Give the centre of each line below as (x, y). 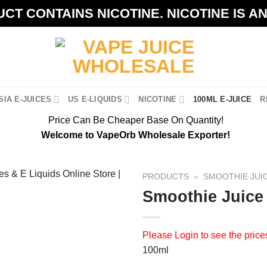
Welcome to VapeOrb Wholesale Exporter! (136, 135)
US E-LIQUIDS (95, 99)
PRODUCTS (166, 177)
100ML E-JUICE (222, 99)
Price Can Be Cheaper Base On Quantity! (136, 120)
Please (157, 235)
